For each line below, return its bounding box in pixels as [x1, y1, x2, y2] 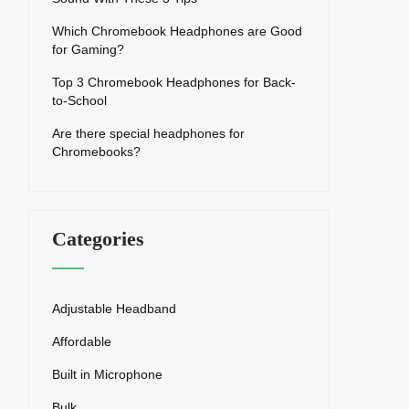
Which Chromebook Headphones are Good [52, 24, 302, 39]
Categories [52, 227, 144, 251]
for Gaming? [52, 42, 124, 58]
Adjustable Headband [52, 301, 176, 317]
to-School [52, 93, 107, 109]
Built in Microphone [52, 367, 163, 383]
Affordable [52, 334, 111, 350]
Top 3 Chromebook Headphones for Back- [52, 75, 296, 90]
